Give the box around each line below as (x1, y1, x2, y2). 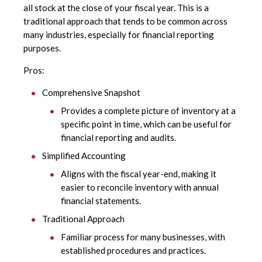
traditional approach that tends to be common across (23, 16, 227, 27)
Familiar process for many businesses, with (61, 232, 225, 243)
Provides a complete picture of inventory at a (61, 105, 236, 116)
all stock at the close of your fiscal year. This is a (23, 2, 209, 13)
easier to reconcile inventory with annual (61, 182, 219, 193)
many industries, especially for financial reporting (23, 29, 214, 40)
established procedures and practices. (61, 245, 206, 256)
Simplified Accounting (42, 150, 126, 161)
